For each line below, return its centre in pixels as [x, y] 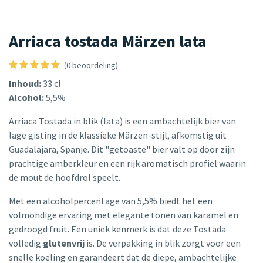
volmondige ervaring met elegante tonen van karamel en [124, 215]
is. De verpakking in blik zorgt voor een [163, 243]
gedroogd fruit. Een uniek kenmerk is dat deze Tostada [117, 229]
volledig [26, 243]
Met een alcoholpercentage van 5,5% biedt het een [111, 201]
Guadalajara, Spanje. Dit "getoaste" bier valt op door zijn [122, 149]
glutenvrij [64, 243]
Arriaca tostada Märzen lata [108, 41]
